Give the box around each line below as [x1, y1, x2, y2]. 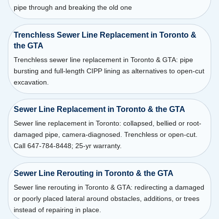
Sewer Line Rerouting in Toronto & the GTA [13, 169, 174, 177]
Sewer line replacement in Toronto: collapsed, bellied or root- [13, 119, 201, 128]
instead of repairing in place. [13, 206, 101, 214]
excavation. [13, 78, 49, 86]
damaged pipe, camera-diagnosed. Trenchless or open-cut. [13, 131, 197, 139]
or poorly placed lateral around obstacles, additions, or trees [13, 195, 199, 202]
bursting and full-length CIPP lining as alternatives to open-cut [13, 66, 204, 75]
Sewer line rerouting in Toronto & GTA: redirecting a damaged [13, 183, 204, 191]
